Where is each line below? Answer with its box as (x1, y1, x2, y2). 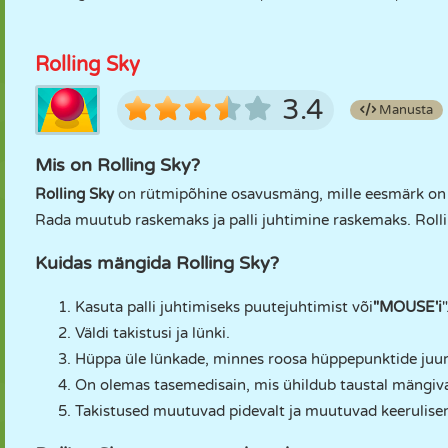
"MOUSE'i (373, 298, 442, 316)
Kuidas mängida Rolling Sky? (35, 252, 279, 274)
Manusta (376, 102, 433, 118)
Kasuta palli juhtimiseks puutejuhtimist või (75, 298, 373, 316)
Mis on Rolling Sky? (35, 154, 200, 176)
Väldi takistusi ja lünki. (75, 324, 230, 342)
